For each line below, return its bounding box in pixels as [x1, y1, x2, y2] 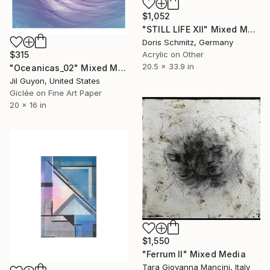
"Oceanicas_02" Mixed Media [118, 63, 126, 74]
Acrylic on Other [142, 49, 204, 60]
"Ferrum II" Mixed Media [142, 249, 246, 260]
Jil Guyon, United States [10, 76, 100, 86]
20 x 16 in [10, 100, 46, 110]
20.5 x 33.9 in [142, 61, 194, 72]
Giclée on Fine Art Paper [10, 88, 102, 98]
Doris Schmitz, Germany [142, 37, 233, 48]
